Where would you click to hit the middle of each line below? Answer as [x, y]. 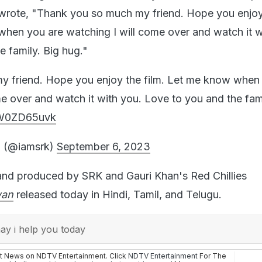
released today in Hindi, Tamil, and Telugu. [118, 194]
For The [212, 256]
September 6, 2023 [104, 146]
